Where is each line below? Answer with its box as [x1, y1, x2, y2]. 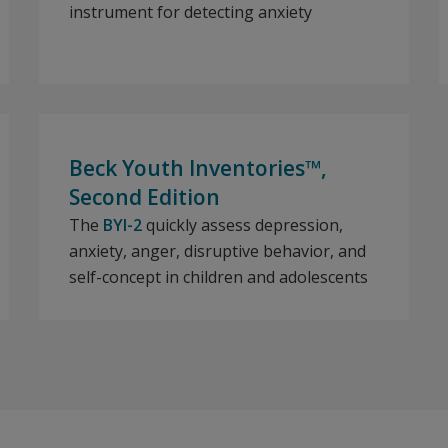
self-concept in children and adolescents [69, 266, 368, 288]
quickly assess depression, [142, 214, 343, 236]
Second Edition [69, 183, 220, 211]
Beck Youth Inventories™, [69, 154, 327, 182]
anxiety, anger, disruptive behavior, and [69, 240, 366, 262]
